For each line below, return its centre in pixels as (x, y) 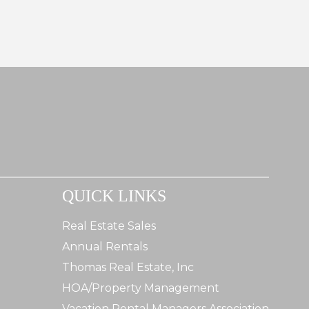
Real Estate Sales (109, 226)
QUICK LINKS (114, 196)
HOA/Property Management (141, 288)
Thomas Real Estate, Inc (128, 267)
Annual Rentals (105, 246)
